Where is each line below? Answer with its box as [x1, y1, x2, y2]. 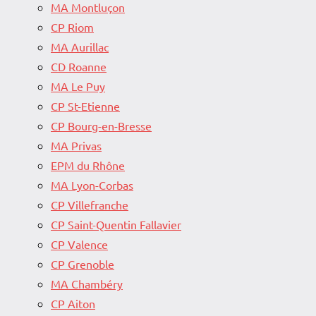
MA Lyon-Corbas [51, 178, 133, 193]
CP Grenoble [51, 257, 114, 272]
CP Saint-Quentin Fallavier [51, 217, 181, 232]
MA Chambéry [51, 276, 123, 291]
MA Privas [51, 138, 102, 153]
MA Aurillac [51, 39, 109, 54]
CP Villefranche [51, 197, 128, 212]
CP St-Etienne [51, 99, 120, 114]
